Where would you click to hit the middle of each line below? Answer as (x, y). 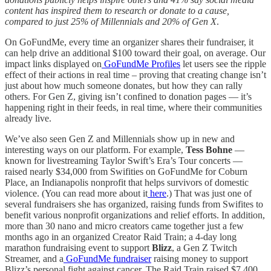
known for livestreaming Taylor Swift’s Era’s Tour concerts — (124, 160)
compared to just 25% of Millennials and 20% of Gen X (111, 21)
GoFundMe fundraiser (107, 258)
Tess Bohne (209, 149)
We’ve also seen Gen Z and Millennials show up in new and (120, 139)
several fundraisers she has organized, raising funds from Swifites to (134, 204)
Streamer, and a (34, 258)
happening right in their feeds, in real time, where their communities (133, 107)
